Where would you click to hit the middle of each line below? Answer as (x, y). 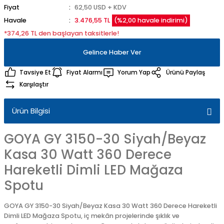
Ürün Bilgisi (31, 111)
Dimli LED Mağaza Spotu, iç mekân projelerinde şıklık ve (92, 216)
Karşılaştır (34, 84)
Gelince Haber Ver (112, 52)
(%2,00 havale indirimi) (151, 20)
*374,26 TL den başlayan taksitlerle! (61, 33)
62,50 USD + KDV (100, 7)
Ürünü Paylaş (185, 72)
